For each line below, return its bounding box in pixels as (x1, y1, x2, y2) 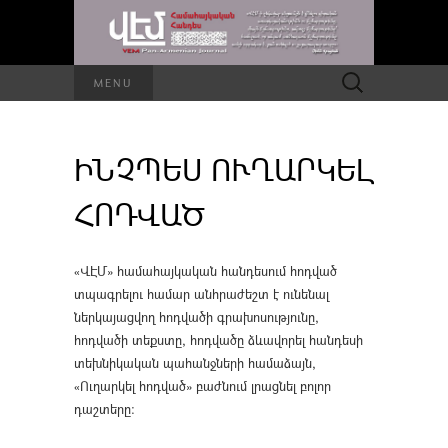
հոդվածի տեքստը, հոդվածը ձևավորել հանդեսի (74, 330, 363, 349)
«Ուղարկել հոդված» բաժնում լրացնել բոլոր (74, 376, 331, 395)
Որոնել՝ (331, 65, 374, 84)
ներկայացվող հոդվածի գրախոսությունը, (74, 307, 319, 326)
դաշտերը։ (74, 399, 135, 418)
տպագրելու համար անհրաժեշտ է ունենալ (74, 284, 329, 303)
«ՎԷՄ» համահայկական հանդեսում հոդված (74, 261, 337, 280)
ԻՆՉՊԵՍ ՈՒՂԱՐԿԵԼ (74, 148, 374, 189)
